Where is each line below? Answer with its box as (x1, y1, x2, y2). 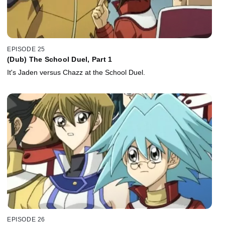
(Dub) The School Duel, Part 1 (7, 55, 113, 63)
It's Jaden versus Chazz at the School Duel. (7, 68, 145, 76)
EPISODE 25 (7, 45, 45, 53)
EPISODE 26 (7, 216, 45, 223)
